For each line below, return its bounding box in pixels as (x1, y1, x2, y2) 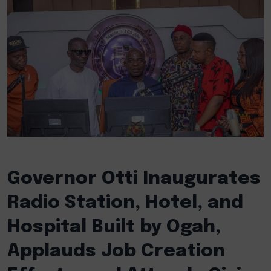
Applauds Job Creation (7, 242, 225, 261)
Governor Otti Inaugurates (7, 169, 261, 189)
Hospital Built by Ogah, (7, 218, 221, 237)
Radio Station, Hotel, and (7, 194, 243, 213)
